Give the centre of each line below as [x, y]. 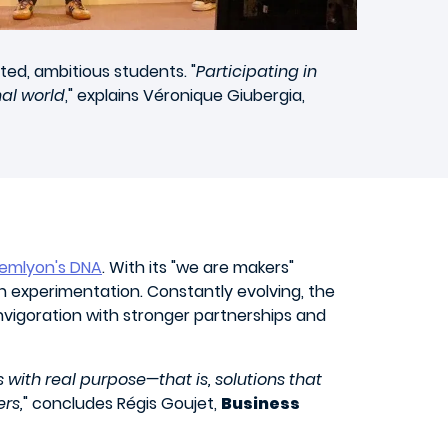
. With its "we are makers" [198, 268]
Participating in [256, 72]
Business [260, 404]
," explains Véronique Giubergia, [185, 96]
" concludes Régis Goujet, [122, 404]
